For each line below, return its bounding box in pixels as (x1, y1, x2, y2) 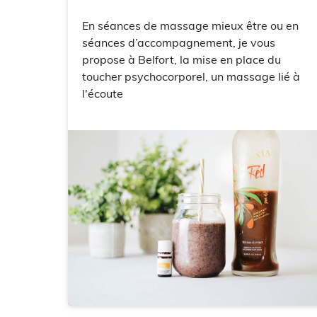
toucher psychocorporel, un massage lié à (82, 69, 300, 84)
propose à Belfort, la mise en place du (82, 52, 281, 67)
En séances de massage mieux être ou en (82, 18, 299, 33)
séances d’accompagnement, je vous (82, 35, 275, 50)
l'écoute (82, 86, 123, 101)
